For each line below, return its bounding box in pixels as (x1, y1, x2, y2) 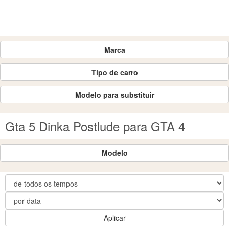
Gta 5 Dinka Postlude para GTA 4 (5, 117, 185, 135)
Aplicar (103, 213, 126, 223)
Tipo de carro (91, 67, 138, 77)
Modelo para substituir (75, 89, 154, 100)
